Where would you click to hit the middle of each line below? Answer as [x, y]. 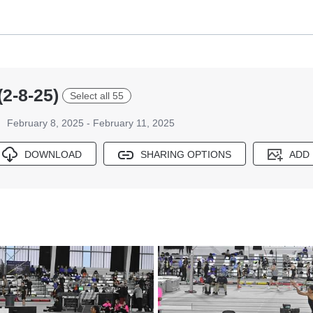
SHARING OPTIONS [186, 155]
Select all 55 [97, 95]
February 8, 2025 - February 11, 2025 [91, 123]
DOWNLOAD [53, 155]
